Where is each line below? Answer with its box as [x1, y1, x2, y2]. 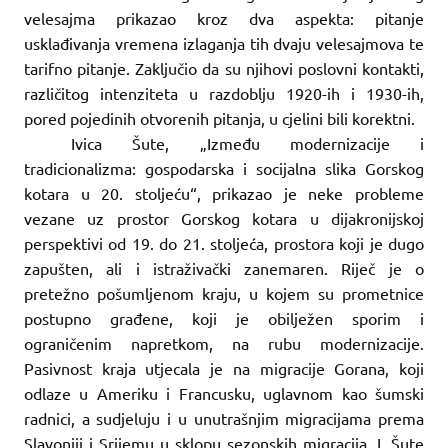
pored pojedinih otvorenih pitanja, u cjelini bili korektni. [24, 107, 415, 128]
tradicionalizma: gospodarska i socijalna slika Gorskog [24, 157, 424, 178]
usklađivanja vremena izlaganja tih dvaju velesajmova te [24, 32, 424, 53]
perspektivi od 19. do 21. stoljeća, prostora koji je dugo [24, 232, 424, 253]
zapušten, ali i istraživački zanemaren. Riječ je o [24, 257, 424, 278]
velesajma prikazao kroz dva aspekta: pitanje [24, 7, 424, 28]
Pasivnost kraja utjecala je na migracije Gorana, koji [24, 357, 424, 378]
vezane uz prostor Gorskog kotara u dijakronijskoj [24, 207, 424, 228]
